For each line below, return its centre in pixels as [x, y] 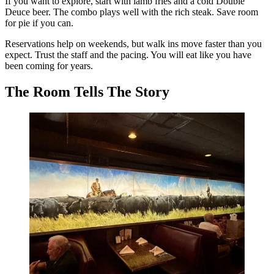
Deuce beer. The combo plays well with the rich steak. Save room [131, 12]
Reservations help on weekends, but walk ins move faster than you [133, 44]
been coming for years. [49, 66]
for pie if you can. [39, 23]
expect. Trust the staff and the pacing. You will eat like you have [128, 55]
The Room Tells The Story [87, 92]
